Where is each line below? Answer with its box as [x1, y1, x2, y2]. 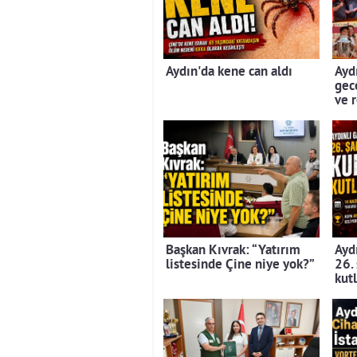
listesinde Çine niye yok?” [166, 256, 315, 273]
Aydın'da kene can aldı [166, 63, 292, 80]
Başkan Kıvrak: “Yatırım [166, 241, 300, 259]
